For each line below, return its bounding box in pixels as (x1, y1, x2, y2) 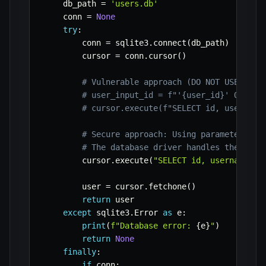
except (63, 208, 91, 218)
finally (63, 247, 96, 257)
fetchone (148, 182, 186, 192)
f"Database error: (110, 221, 196, 231)
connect (153, 38, 186, 48)
